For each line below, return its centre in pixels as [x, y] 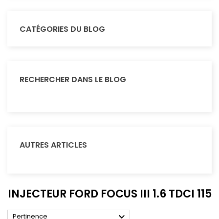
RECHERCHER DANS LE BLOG [73, 79]
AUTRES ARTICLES [53, 145]
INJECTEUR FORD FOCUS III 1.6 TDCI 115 [109, 194]
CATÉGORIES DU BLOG [62, 29]
